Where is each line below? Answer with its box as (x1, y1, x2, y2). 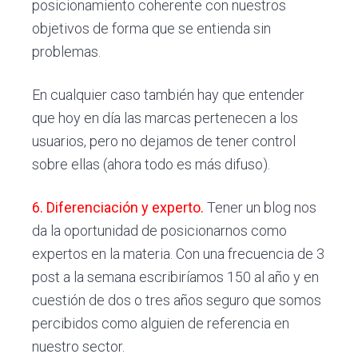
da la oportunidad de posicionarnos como (32, 221, 288, 239)
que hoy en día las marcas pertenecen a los (32, 109, 299, 126)
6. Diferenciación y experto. (32, 198, 205, 216)
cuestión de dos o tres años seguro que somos (32, 291, 322, 308)
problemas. (32, 43, 101, 61)
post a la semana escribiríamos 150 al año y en (32, 268, 320, 285)
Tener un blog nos (207, 198, 317, 216)
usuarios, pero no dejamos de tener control (32, 132, 296, 149)
